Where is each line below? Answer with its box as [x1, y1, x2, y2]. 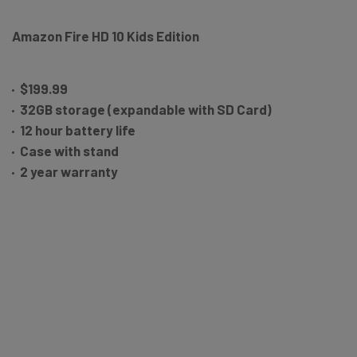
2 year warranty [20, 163, 118, 180]
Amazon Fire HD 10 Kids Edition [12, 28, 199, 45]
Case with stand [20, 143, 119, 159]
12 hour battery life [20, 122, 135, 139]
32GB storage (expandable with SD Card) [20, 101, 272, 118]
